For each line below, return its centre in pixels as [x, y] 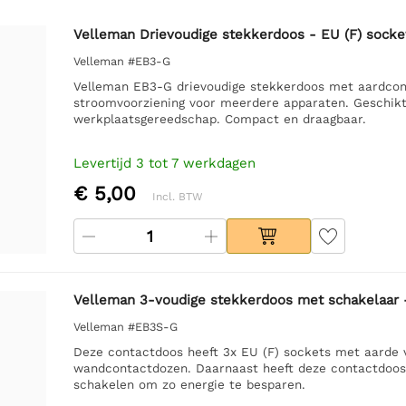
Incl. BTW [177, 196]
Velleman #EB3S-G [125, 326]
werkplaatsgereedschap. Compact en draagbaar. [219, 118]
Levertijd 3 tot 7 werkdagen [164, 163]
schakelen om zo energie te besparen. [189, 384]
